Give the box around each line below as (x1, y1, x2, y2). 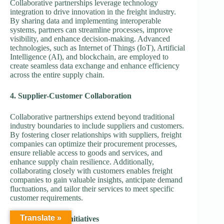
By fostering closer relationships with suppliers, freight (10, 130, 181, 139)
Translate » (20, 213, 61, 222)
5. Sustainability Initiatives (10, 214, 99, 223)
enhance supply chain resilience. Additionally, (10, 157, 154, 166)
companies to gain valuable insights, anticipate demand (10, 175, 182, 184)
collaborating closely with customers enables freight (10, 166, 172, 175)
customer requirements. (10, 193, 83, 202)
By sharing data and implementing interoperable (10, 16, 161, 25)
